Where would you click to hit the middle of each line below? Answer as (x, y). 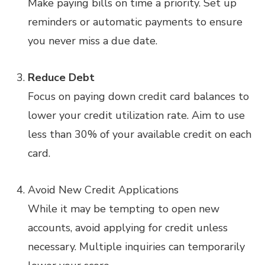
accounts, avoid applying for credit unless (128, 228)
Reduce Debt (62, 77)
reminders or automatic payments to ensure (135, 22)
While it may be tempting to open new (124, 209)
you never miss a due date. (93, 41)
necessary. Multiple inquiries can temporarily (137, 247)
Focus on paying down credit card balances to (139, 96)
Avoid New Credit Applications (104, 190)
